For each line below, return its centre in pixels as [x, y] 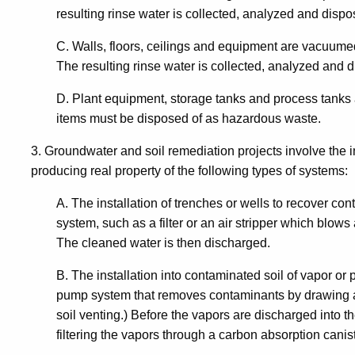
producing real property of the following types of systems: [189, 171]
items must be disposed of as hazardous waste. [189, 119]
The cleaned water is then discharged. [163, 243]
